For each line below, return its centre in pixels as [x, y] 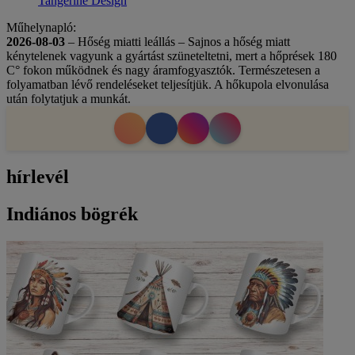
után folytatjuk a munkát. [69, 99]
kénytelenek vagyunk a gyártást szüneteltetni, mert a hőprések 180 [172, 56]
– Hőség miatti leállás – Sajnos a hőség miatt [177, 42]
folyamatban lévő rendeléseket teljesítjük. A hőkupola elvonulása [168, 84]
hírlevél [38, 176]
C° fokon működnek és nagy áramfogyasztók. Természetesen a [163, 70]
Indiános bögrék [72, 214]
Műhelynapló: [41, 27]
